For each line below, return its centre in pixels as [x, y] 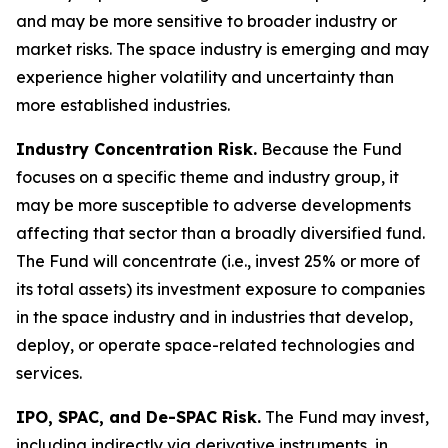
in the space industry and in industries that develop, [214, 317]
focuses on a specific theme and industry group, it [207, 177]
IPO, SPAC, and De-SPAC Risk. [138, 417]
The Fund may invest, [345, 417]
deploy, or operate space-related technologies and [215, 345]
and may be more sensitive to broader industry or [206, 21]
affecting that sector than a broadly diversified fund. [220, 233]
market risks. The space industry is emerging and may [222, 49]
